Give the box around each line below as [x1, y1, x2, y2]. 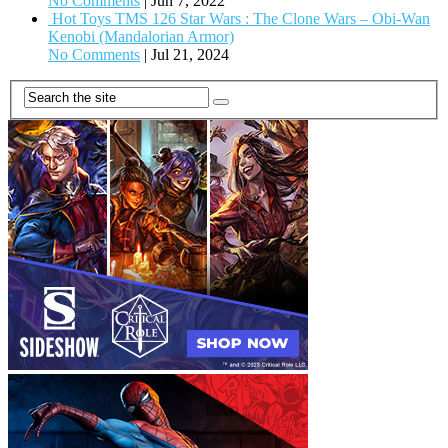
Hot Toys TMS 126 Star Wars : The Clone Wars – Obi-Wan [52, 9, 430, 27]
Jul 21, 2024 [151, 45, 229, 63]
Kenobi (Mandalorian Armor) [48, 27, 234, 45]
